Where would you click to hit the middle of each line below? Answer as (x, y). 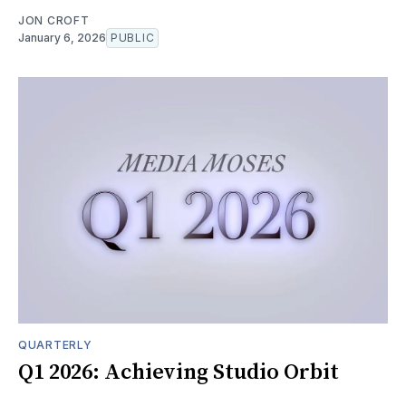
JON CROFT (54, 20)
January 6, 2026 (62, 37)
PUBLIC (133, 37)
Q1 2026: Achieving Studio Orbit (179, 372)
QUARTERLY (55, 344)
